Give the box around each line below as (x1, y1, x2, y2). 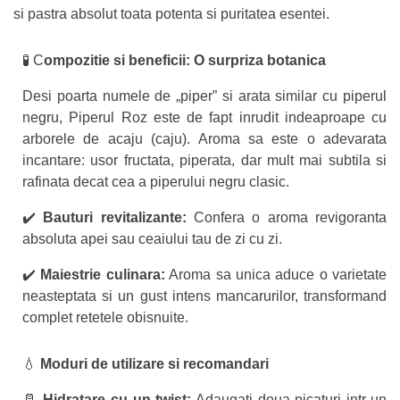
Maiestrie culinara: (40, 267, 165, 283)
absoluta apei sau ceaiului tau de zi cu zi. (22, 231, 282, 247)
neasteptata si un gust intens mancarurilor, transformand (22, 288, 387, 304)
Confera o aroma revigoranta (186, 210, 387, 226)
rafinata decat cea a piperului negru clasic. (22, 174, 289, 190)
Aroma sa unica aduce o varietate (164, 267, 387, 283)
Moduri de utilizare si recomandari (40, 356, 269, 372)
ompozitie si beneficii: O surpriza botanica (44, 53, 326, 69)
